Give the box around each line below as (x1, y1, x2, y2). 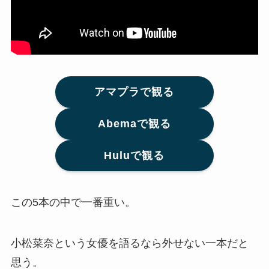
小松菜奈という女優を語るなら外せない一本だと (10, 237, 249, 250)
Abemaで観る (97, 118, 171, 130)
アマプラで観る (94, 86, 175, 98)
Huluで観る (104, 149, 165, 162)
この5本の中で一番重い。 (10, 196, 136, 209)
